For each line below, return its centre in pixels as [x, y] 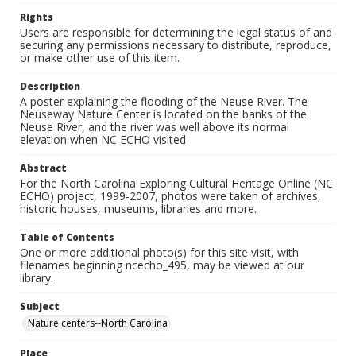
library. [37, 278]
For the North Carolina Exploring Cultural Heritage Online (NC [176, 183]
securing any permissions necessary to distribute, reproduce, [176, 45]
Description [50, 86]
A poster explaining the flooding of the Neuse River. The [164, 101]
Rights [37, 17]
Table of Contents [67, 237]
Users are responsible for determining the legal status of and [176, 32]
